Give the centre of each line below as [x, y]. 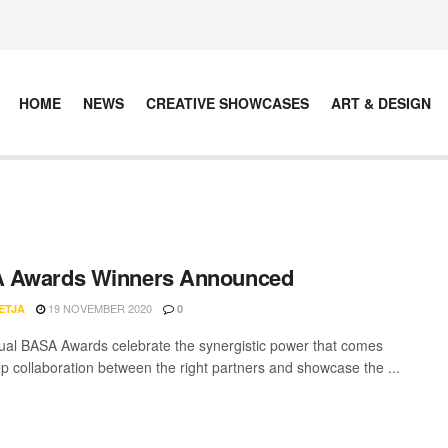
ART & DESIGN [380, 102]
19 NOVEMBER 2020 [98, 308]
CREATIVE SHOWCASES [227, 102]
